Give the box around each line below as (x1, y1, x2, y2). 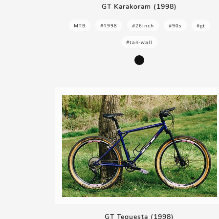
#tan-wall (126, 38, 153, 45)
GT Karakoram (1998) (102, 1, 177, 11)
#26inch (131, 22, 154, 29)
